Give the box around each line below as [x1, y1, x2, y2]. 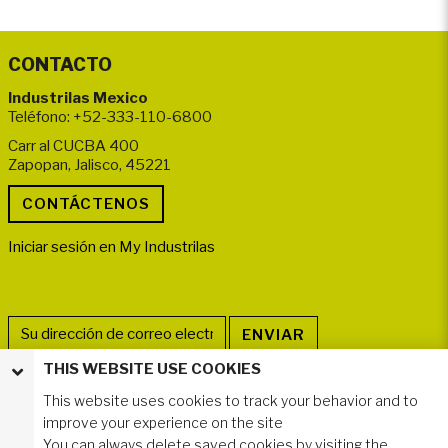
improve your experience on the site [42, 414, 283, 432]
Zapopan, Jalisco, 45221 [7, 156, 171, 175]
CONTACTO [7, 54, 112, 76]
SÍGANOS [7, 367, 95, 389]
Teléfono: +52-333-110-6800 [7, 108, 212, 127]
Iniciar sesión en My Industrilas [7, 238, 215, 257]
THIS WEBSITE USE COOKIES [42, 360, 261, 379]
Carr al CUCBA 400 [7, 137, 139, 156]
